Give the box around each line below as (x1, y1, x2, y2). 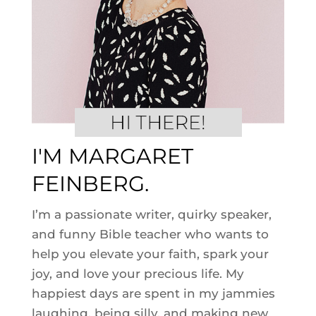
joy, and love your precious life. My (31, 267, 244, 281)
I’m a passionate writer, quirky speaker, (31, 207, 272, 222)
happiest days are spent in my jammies (31, 286, 275, 301)
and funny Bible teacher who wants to (31, 227, 269, 242)
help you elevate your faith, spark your (31, 247, 269, 262)
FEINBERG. (31, 171, 149, 197)
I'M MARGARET (31, 143, 193, 170)
